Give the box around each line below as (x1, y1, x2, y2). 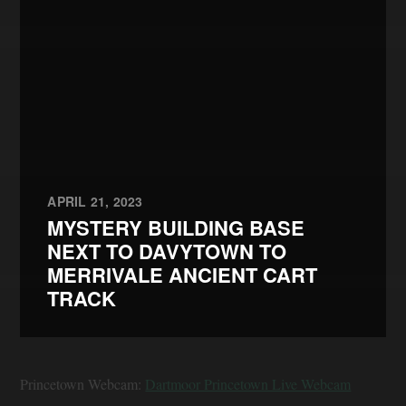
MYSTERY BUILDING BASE (47, 212, 305, 242)
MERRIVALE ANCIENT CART (47, 259, 318, 289)
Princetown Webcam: (20, 373, 146, 393)
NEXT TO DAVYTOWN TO (47, 236, 287, 266)
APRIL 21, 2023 (47, 191, 143, 210)
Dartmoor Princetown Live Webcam (145, 373, 352, 393)
